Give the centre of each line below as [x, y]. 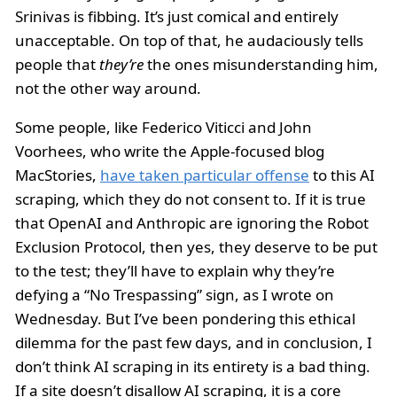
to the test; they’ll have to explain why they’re [175, 270]
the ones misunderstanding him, [261, 64]
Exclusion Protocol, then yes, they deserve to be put [196, 246]
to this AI [342, 175]
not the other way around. [108, 88]
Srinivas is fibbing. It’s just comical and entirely [177, 16]
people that [57, 64]
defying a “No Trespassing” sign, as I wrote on [175, 294]
